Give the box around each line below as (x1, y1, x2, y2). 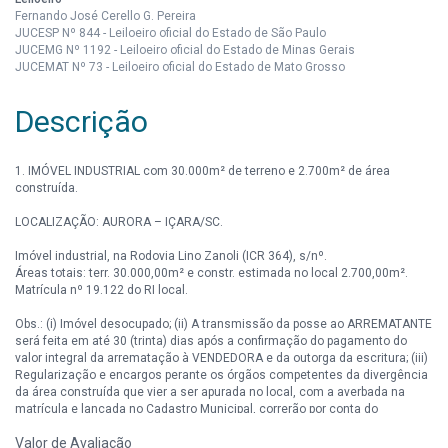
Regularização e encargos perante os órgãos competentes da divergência (15, 367, 428, 382)
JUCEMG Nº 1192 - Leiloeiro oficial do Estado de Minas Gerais (15, 42, 355, 57)
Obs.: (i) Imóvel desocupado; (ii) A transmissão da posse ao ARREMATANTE (15, 316, 432, 331)
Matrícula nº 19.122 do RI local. (15, 282, 188, 297)
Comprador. (15, 418, 78, 433)
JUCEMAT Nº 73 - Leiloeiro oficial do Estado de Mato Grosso (15, 59, 345, 74)
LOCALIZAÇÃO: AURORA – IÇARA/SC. (15, 214, 223, 229)
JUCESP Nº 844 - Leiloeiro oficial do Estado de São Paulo (15, 25, 326, 40)
